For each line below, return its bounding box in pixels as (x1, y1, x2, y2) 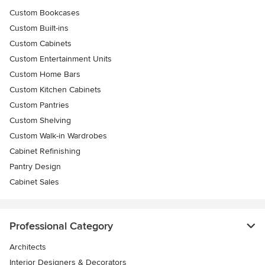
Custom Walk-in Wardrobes (9, 131, 107, 141)
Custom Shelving (9, 115, 71, 126)
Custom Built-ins (9, 23, 69, 34)
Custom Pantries (9, 100, 69, 111)
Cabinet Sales (9, 177, 59, 188)
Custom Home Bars (9, 69, 80, 80)
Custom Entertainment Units (9, 54, 112, 64)
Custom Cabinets (9, 38, 72, 49)
